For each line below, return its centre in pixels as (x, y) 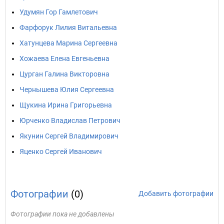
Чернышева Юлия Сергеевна (67, 89)
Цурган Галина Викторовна (64, 74)
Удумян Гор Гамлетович (59, 12)
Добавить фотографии (176, 193)
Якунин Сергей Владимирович (69, 136)
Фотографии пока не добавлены (62, 214)
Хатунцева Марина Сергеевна (68, 43)
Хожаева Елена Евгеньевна (64, 58)
